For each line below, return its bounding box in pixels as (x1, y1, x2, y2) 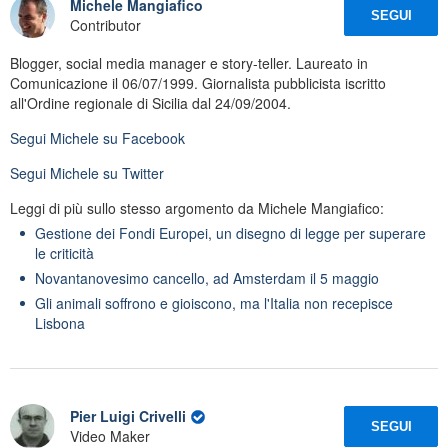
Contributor (70, 15, 141, 36)
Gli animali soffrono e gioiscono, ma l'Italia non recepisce (35, 292, 393, 313)
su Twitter (99, 162, 164, 183)
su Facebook (99, 127, 185, 148)
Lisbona (35, 312, 85, 333)
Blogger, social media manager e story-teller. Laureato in (10, 52, 368, 73)
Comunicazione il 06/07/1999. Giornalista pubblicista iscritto (10, 72, 386, 93)
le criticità (35, 242, 94, 263)
